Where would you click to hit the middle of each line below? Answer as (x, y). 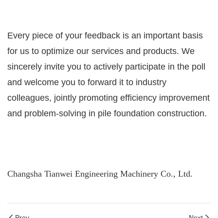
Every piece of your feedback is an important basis (105, 36)
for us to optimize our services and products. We (101, 51)
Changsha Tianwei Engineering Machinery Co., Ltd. (100, 174)
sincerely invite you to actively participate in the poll (106, 67)
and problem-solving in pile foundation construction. (107, 114)
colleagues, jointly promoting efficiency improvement (109, 98)
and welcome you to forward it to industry (87, 82)
